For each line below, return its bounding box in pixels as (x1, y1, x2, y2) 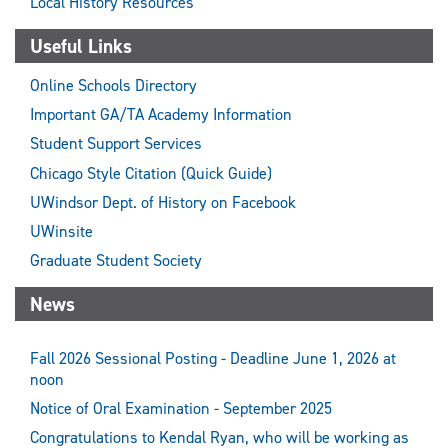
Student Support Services (30, 133, 202, 155)
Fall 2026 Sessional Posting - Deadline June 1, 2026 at (30, 348, 396, 370)
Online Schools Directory (30, 75, 197, 97)
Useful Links (30, 33, 132, 60)
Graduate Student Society (30, 249, 202, 271)
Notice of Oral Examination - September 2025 (30, 398, 332, 420)
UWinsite (30, 220, 93, 242)
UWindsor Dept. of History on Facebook (30, 191, 296, 213)
